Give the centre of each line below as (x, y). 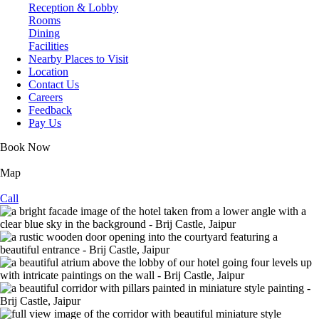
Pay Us (45, 123)
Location (48, 72)
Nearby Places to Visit (78, 59)
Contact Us (54, 84)
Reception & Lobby (73, 7)
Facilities (48, 46)
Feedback (50, 110)
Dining (44, 33)
